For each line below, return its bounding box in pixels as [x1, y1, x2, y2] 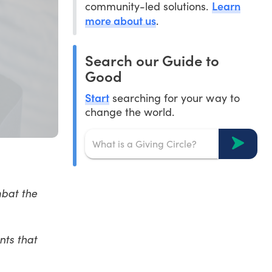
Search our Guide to [84, 49, 219, 70]
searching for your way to [109, 90, 240, 105]
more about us [84, 12, 157, 28]
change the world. [84, 104, 175, 119]
